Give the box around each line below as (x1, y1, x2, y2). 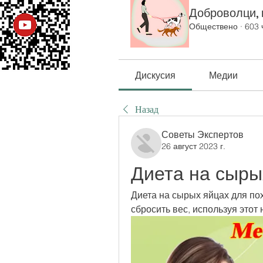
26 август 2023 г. (161, 141, 225, 151)
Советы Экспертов (161, 129, 244, 140)
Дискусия (135, 69, 176, 81)
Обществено (189, 21, 238, 32)
